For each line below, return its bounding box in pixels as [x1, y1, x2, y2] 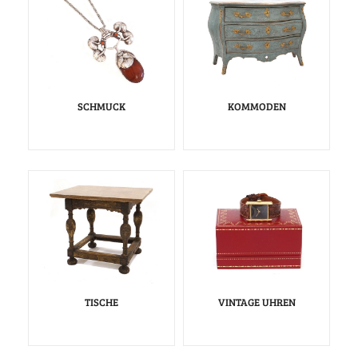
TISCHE [85, 295, 118, 310]
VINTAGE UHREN [217, 295, 296, 310]
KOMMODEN [227, 99, 286, 114]
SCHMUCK [78, 99, 125, 114]
